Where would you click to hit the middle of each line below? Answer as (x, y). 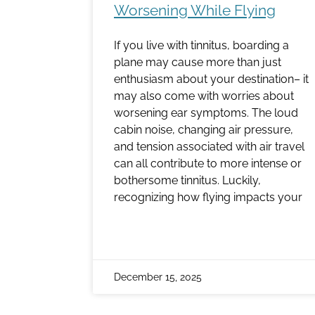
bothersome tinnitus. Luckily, (187, 180)
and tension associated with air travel (209, 146)
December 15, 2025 (158, 277)
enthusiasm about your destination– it (211, 79)
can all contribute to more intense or (208, 163)
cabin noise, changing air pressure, (204, 129)
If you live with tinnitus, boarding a (201, 45)
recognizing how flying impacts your (208, 197)
